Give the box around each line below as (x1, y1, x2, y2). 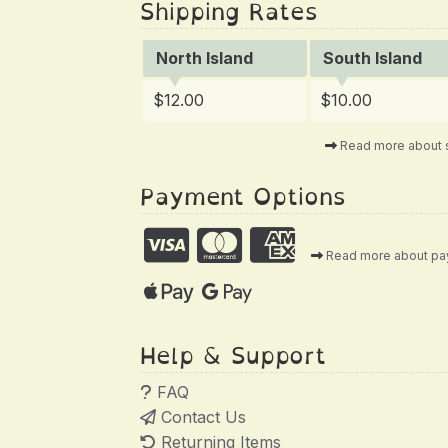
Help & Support (140, 335, 327, 375)
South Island (322, 48, 422, 69)
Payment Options (140, 176, 347, 216)
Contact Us (156, 406, 247, 427)
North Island (155, 48, 253, 69)
